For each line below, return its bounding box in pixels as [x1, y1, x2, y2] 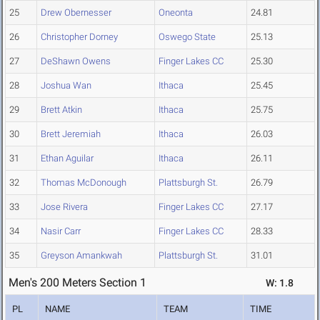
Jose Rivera [41, 201, 88, 213]
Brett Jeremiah [41, 129, 101, 140]
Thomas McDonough [41, 177, 126, 189]
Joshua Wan [41, 80, 91, 91]
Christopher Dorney [41, 31, 118, 43]
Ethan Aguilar [41, 153, 94, 164]
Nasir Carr [41, 226, 81, 237]
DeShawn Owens [41, 56, 111, 67]
